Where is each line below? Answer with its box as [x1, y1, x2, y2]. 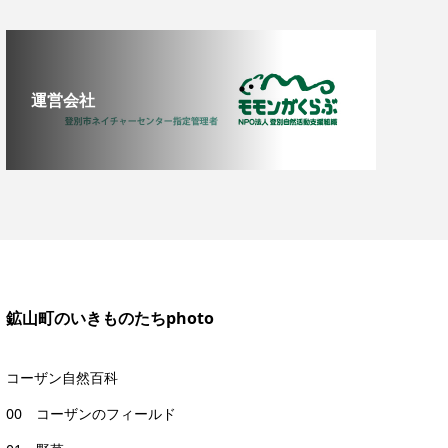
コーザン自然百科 [5, 367, 118, 387]
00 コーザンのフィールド [5, 403, 176, 423]
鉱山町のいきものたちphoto [5, 306, 214, 329]
